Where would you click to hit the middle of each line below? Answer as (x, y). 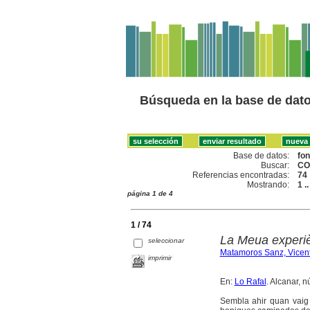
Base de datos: (262, 155)
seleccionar (166, 240)
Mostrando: (268, 184)
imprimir (160, 257)
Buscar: (275, 165)
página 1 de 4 (150, 193)
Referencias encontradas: (241, 175)
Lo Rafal (250, 281)
